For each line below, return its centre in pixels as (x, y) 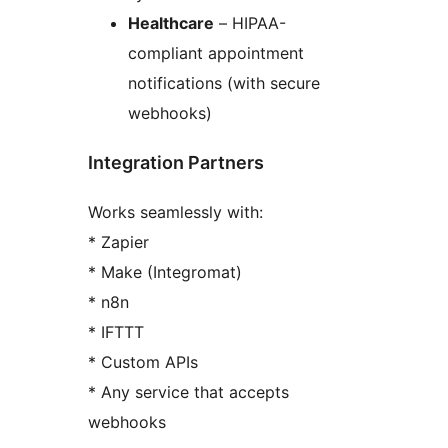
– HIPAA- (250, 23)
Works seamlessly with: (175, 211)
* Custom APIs (143, 361)
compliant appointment (216, 53)
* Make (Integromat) (165, 271)
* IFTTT (116, 331)
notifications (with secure (224, 83)
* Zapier (118, 241)
